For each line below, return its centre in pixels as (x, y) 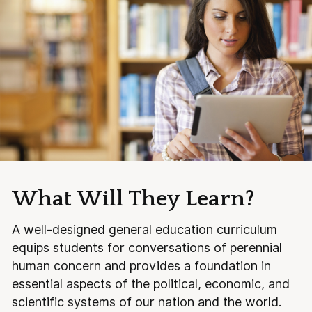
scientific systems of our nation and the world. (146, 302)
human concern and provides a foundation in (141, 265)
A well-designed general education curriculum (144, 229)
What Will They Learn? (133, 199)
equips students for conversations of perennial (147, 247)
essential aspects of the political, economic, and (150, 283)
